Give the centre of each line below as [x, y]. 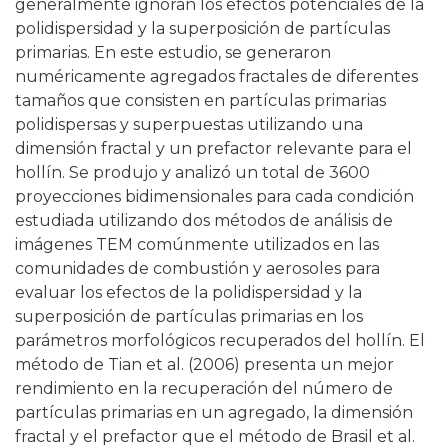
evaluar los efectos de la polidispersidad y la [188, 293]
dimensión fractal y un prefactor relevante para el [213, 149]
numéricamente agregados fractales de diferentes [216, 77]
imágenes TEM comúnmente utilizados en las [197, 245]
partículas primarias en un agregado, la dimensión [214, 413]
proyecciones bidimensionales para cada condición [214, 197]
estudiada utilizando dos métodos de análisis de [204, 221]
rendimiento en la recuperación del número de [204, 389]
